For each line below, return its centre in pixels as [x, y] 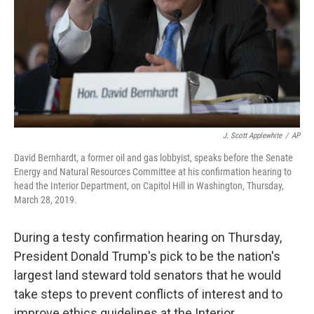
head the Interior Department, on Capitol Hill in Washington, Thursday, [149, 186]
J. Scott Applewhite [252, 136]
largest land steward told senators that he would [148, 275]
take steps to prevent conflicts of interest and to [148, 294]
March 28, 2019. [46, 200]
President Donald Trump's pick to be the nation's [147, 256]
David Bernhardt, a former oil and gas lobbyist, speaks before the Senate [153, 158]
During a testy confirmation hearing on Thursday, [148, 237]
